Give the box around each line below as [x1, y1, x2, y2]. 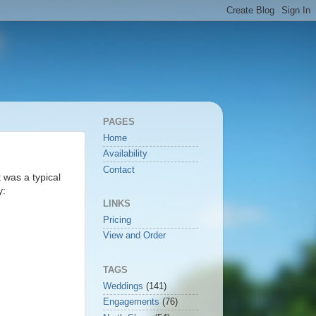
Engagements [103, 297, 159, 308]
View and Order [103, 231, 166, 241]
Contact [103, 164, 135, 175]
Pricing [103, 215, 131, 226]
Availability [103, 149, 147, 159]
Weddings [103, 281, 143, 292]
